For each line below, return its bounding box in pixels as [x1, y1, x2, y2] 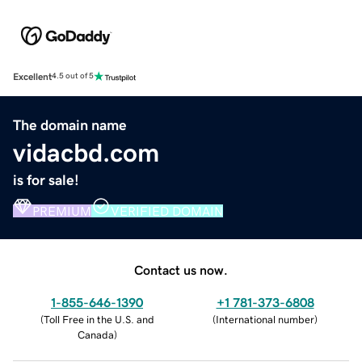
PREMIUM [32, 204, 91, 217]
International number [216, 314, 314, 325]
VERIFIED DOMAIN [111, 204, 223, 217]
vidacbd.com [13, 139, 159, 166]
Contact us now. [134, 263, 228, 276]
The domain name [13, 117, 127, 133]
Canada [77, 329, 114, 340]
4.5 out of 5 [52, 72, 94, 81]
